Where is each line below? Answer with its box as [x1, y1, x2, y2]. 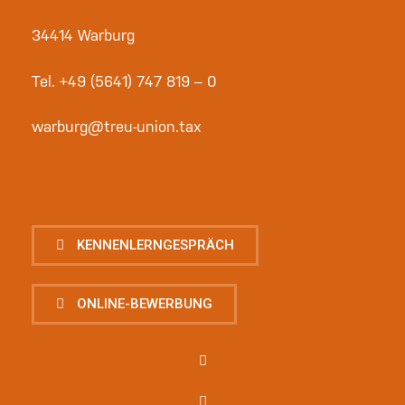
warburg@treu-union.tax [32, 118, 202, 137]
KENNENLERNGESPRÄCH [77, 237, 234, 254]
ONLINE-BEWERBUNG [77, 296, 212, 313]
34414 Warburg [32, 26, 135, 45]
